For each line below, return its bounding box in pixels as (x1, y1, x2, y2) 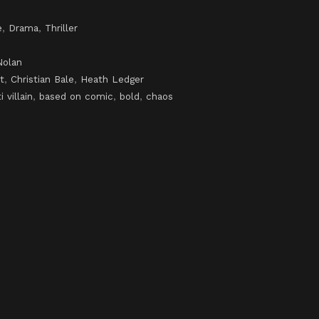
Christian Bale (11, 73, 74, 85)
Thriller (45, 22, 78, 34)
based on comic (39, 90, 113, 103)
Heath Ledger (80, 73, 144, 85)
